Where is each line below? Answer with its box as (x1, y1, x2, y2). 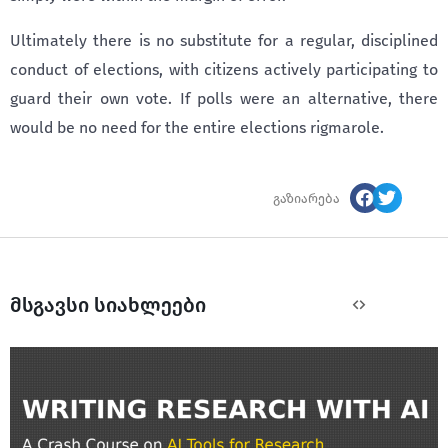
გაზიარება (273, 190, 341, 206)
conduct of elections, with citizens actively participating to (10, 60, 438, 79)
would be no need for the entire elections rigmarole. (10, 118, 384, 137)
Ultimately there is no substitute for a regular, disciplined (10, 31, 438, 50)
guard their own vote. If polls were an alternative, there (10, 89, 438, 108)
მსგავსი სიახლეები (10, 293, 206, 317)
